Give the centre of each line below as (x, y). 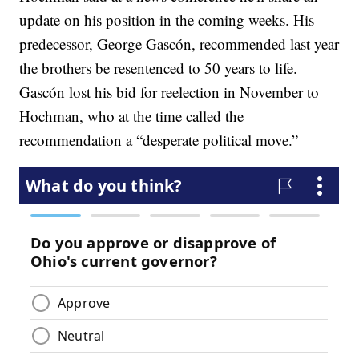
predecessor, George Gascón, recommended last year (179, 43)
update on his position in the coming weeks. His (167, 19)
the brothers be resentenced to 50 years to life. (159, 67)
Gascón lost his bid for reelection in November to (169, 91)
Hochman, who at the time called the (132, 115)
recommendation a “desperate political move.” (159, 139)
